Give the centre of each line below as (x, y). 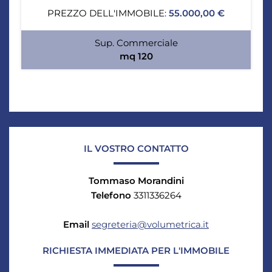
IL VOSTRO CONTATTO (136, 148)
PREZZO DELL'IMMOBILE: (107, 13)
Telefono (111, 195)
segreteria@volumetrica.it (150, 224)
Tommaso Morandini (136, 181)
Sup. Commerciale (136, 43)
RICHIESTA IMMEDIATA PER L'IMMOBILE (136, 250)
